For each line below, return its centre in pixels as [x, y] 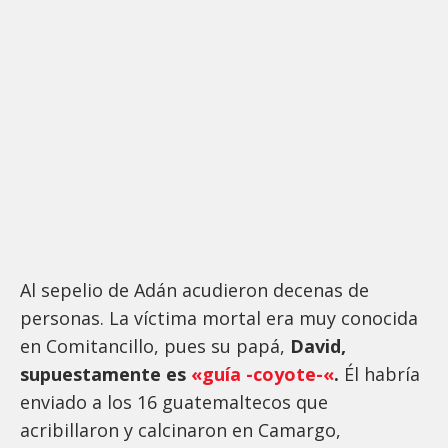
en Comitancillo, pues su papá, [155, 346]
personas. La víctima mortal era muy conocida [219, 318]
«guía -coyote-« [260, 374]
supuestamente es [103, 374]
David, [318, 346]
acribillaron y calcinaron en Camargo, [180, 430]
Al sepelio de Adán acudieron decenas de [194, 290]
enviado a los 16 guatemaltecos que [174, 402]
